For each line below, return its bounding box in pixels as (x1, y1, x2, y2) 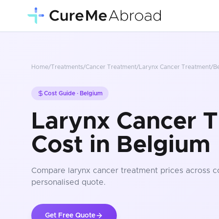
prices (158, 167, 183, 175)
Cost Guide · (44, 90, 80, 96)
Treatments (51, 64, 83, 70)
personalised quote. (31, 178, 106, 186)
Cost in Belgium (31, 133, 211, 157)
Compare (31, 167, 68, 175)
